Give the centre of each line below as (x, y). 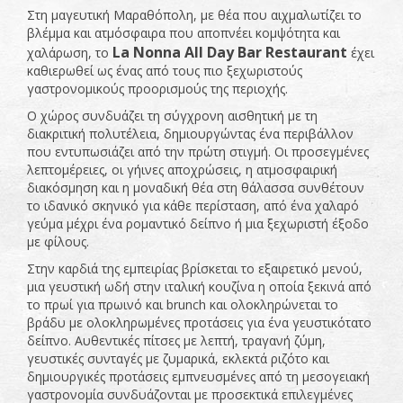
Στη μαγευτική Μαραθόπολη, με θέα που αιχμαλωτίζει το (194, 15)
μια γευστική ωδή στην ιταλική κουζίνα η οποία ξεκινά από (199, 287)
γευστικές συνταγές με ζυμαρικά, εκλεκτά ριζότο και (178, 359)
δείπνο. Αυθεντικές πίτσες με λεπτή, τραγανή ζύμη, (176, 341)
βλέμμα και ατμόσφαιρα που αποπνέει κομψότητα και (184, 33)
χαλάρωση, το (70, 53)
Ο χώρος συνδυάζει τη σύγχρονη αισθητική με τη (172, 116)
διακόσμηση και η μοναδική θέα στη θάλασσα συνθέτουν (196, 188)
